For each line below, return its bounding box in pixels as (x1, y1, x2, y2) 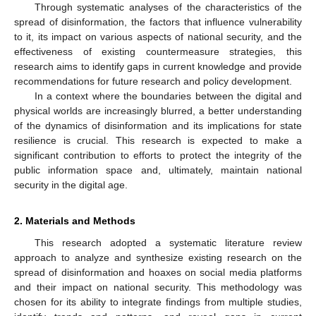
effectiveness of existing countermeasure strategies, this (14, 45, 302, 57)
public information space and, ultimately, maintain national (14, 164, 302, 176)
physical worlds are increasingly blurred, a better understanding (14, 104, 302, 116)
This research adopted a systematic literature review (34, 236, 302, 248)
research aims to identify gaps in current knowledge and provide (14, 60, 302, 72)
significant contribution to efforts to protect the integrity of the (14, 149, 302, 161)
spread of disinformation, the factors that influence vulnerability (14, 16, 302, 28)
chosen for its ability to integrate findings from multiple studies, (14, 296, 302, 308)
